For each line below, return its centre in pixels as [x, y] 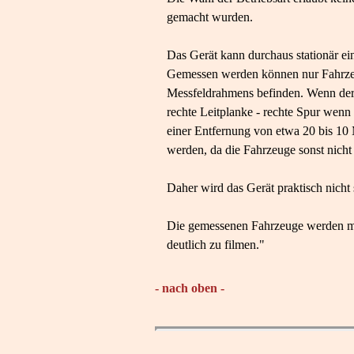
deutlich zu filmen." [216, 244]
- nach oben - [190, 288]
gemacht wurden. [210, 17]
